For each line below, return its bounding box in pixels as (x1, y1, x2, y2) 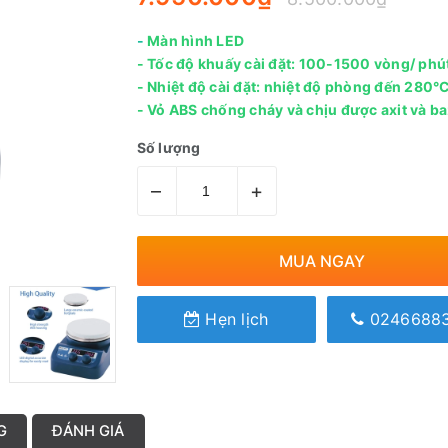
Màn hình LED (143, 32, 244, 49)
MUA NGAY (278, 250, 365, 271)
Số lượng (136, 139, 201, 157)
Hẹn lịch (200, 309, 269, 330)
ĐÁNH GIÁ (51, 421, 125, 440)
